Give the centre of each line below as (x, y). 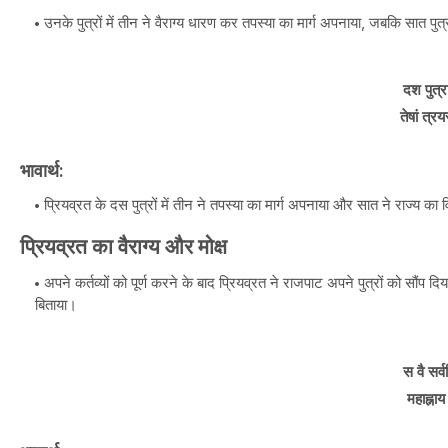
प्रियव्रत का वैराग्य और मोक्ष (123, 246)
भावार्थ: (42, 170)
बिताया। (56, 304)
